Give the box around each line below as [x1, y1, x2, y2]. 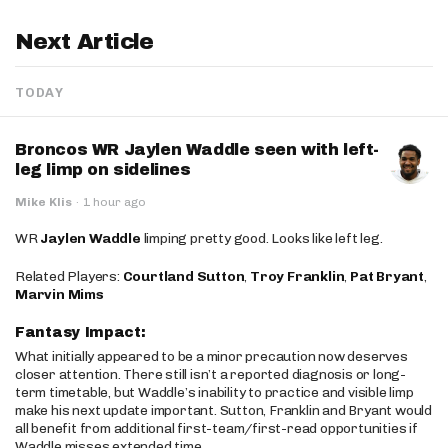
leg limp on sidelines [15, 161, 191, 178]
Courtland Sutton [122, 268, 245, 285]
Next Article [15, 30, 154, 54]
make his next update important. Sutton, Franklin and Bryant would [15, 402, 432, 419]
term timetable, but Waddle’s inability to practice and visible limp [15, 384, 414, 401]
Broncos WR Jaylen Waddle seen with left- [15, 141, 380, 158]
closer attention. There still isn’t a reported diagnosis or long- [15, 366, 406, 383]
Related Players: [15, 268, 123, 285]
